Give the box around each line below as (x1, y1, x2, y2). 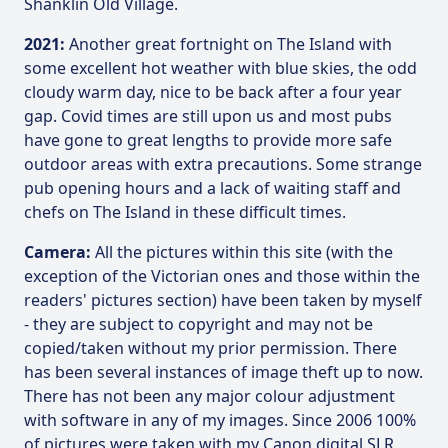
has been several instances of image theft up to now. (24, 361, 423, 383)
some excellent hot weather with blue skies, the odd (24, 57, 417, 79)
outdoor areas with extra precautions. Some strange (24, 153, 422, 175)
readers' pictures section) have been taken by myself (24, 289, 422, 311)
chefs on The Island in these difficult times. (24, 201, 346, 223)
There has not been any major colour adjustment (24, 385, 395, 407)
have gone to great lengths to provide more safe (24, 129, 392, 151)
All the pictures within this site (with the (91, 241, 393, 263)
